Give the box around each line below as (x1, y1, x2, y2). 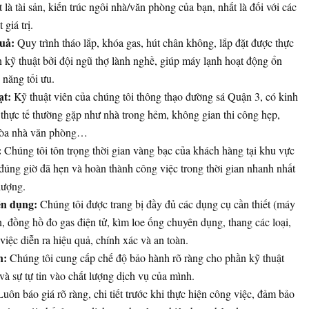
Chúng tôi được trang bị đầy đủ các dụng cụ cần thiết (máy (37, 197, 295, 212)
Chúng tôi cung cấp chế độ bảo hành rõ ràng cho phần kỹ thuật (6, 250, 284, 266)
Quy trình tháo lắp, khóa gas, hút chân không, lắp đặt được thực (14, 35, 294, 50)
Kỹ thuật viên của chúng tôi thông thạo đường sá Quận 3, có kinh (10, 89, 298, 104)
